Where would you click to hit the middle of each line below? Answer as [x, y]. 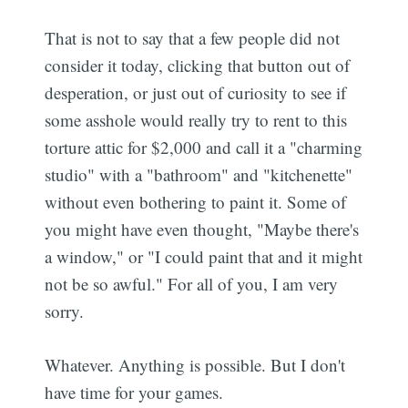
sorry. [65, 311]
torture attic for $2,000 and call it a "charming [204, 148]
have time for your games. [134, 392]
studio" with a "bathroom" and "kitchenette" [199, 175]
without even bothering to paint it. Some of [196, 202]
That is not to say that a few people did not [193, 38]
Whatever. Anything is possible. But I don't [195, 364]
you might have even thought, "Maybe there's [202, 229]
